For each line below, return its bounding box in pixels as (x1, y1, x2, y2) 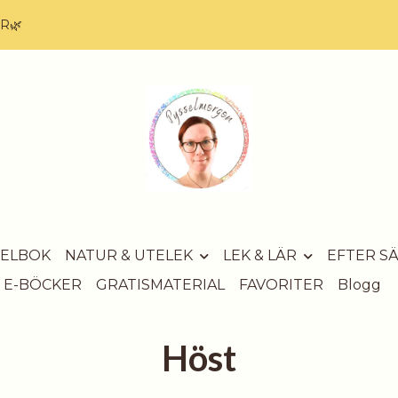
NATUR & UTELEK (65, 247, 193, 264)
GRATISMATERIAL (95, 275, 225, 293)
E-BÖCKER (3, 275, 82, 293)
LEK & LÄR (223, 247, 297, 264)
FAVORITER (238, 275, 323, 293)
